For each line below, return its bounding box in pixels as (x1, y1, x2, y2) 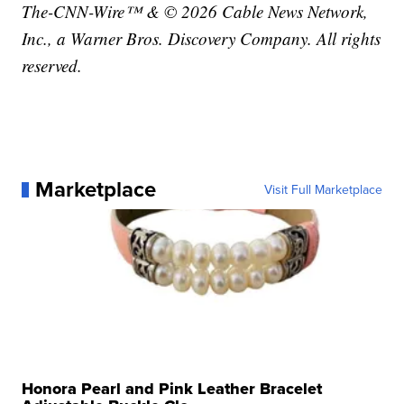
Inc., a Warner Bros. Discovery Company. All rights (22, 27, 381, 50)
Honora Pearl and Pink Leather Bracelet (22, 377, 323, 401)
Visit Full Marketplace (263, 180, 382, 199)
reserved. (22, 54, 83, 78)
